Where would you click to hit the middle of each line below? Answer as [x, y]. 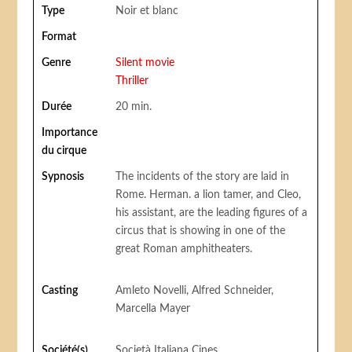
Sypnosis [63, 177]
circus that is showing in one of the [201, 231]
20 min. [134, 107]
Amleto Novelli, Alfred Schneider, [195, 291]
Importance [70, 133]
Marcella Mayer [153, 309]
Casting [60, 291]
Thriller [132, 81]
